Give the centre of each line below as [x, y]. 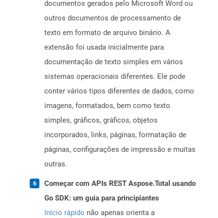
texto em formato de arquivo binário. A [107, 33]
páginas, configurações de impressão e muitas [120, 150]
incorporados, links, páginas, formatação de [115, 135]
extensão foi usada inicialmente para [104, 47]
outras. [56, 164]
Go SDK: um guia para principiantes [102, 198]
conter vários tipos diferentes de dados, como [119, 91]
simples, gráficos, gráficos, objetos [101, 120]
